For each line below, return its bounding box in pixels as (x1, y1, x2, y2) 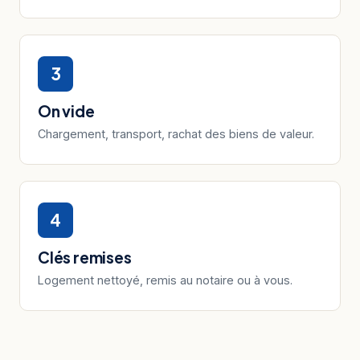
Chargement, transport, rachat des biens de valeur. (38, 127, 314, 141)
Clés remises (38, 247, 132, 268)
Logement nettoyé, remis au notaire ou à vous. (38, 273, 292, 288)
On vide (38, 101, 95, 121)
